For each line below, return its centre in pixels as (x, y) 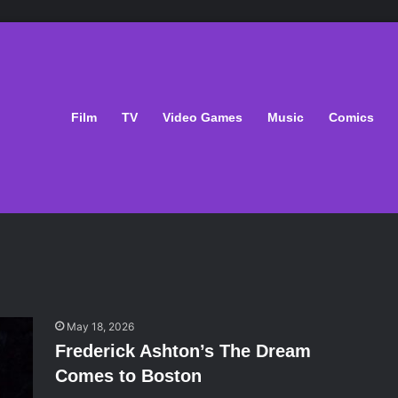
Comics (351, 117)
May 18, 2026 (101, 326)
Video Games (203, 117)
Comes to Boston (129, 376)
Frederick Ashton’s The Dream (183, 351)
